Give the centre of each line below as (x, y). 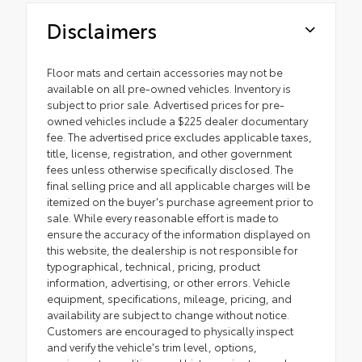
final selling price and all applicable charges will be (179, 185)
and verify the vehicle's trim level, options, (152, 347)
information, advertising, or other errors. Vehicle (168, 282)
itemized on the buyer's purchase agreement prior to (180, 202)
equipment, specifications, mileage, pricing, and (169, 299)
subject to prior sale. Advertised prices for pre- (166, 105)
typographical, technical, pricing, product (154, 266)
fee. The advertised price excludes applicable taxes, (179, 137)
